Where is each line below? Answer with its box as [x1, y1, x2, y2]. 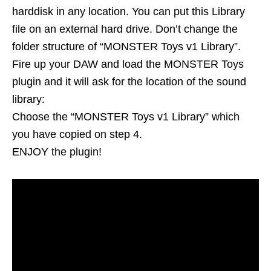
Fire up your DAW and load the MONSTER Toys [12, 58, 244, 71]
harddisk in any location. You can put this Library [12, 5, 245, 18]
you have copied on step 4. [12, 128, 142, 141]
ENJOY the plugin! [12, 146, 102, 158]
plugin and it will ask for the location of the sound [12, 76, 246, 88]
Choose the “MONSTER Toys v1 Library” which [12, 111, 240, 123]
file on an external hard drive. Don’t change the [12, 23, 238, 36]
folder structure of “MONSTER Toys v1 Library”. [12, 41, 241, 53]
